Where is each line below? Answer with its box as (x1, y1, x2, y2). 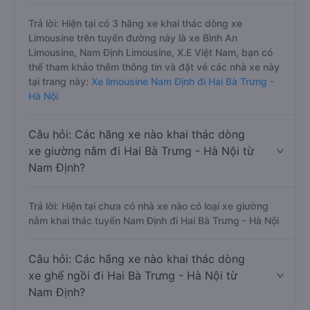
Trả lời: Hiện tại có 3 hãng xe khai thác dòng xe (28, 17, 242, 29)
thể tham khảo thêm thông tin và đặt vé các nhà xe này (28, 61, 280, 73)
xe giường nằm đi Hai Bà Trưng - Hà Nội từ (28, 144, 254, 158)
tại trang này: (28, 75, 89, 87)
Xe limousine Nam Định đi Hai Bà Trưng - (89, 75, 274, 87)
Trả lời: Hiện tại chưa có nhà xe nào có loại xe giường (28, 200, 268, 212)
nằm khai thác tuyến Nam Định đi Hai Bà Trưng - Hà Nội (28, 215, 279, 226)
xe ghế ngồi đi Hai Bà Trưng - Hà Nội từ (28, 268, 237, 282)
